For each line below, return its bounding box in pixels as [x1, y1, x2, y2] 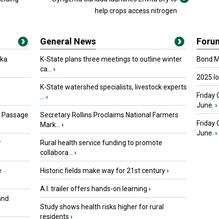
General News [40, 36, 96, 46]
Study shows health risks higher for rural [40, 203, 164, 211]
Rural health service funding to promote [40, 139, 162, 147]
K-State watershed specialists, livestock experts [40, 83, 187, 91]
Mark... [40, 121, 60, 129]
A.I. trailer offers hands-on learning [40, 185, 147, 193]
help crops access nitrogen [95, 7, 177, 15]
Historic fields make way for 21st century [40, 167, 165, 175]
